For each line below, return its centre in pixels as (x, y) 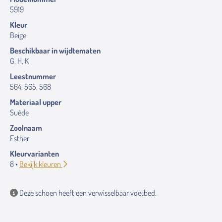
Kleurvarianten (34, 154)
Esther (20, 138)
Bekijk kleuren (41, 164)
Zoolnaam (26, 128)
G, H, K (19, 61)
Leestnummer (33, 76)
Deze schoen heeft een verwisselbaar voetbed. (87, 193)
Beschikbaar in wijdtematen (55, 51)
